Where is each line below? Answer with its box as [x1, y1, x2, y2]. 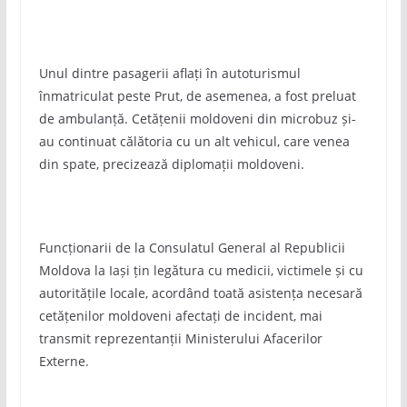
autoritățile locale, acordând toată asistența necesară [38, 284, 362, 302]
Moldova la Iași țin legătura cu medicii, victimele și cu [38, 262, 363, 279]
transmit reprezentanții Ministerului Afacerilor [38, 330, 323, 347]
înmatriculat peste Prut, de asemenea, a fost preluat [38, 87, 356, 104]
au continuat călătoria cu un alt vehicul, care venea [38, 133, 350, 150]
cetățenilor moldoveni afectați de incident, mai [38, 307, 323, 324]
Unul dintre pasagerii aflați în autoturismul [38, 65, 301, 82]
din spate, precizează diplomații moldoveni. [38, 155, 304, 173]
